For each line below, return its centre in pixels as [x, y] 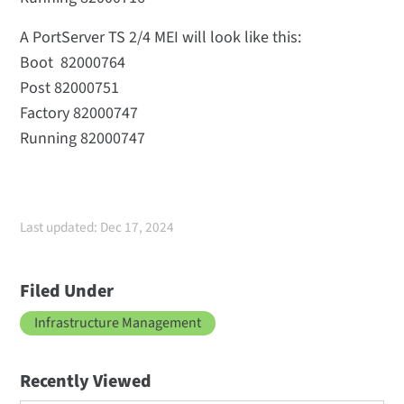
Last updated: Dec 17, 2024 [97, 228]
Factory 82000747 [79, 114]
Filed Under [67, 292]
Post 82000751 [70, 88]
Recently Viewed [86, 382]
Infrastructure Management [118, 323]
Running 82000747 [83, 139]
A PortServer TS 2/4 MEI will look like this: [161, 38]
